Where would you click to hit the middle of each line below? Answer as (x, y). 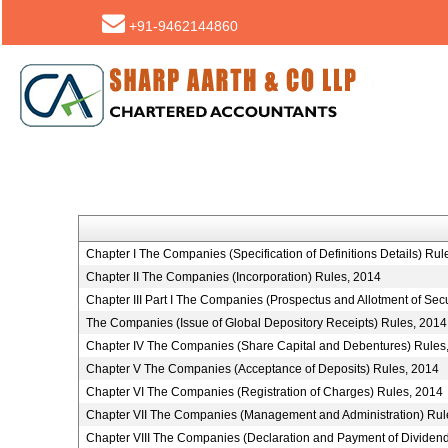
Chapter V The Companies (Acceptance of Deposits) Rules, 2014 (262, 369)
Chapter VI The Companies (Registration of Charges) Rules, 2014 (264, 392)
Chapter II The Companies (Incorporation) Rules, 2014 (233, 277)
